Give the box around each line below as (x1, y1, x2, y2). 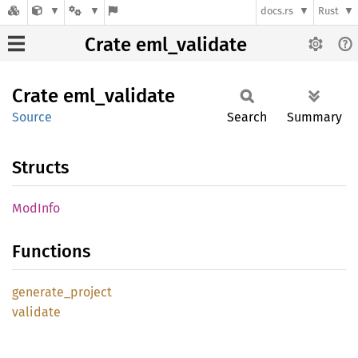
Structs (12, 157, 69, 178)
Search (227, 109, 267, 125)
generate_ (12, 284, 70, 300)
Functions (12, 241, 90, 262)
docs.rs (261, 5, 294, 18)
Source (12, 109, 52, 125)
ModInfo (12, 201, 60, 216)
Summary (287, 109, 342, 125)
